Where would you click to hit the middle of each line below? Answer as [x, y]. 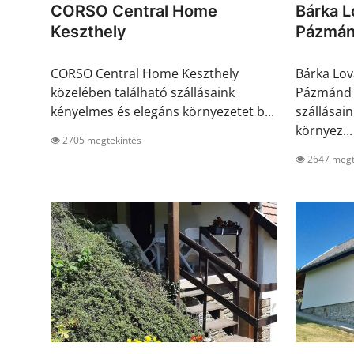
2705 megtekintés [101, 141]
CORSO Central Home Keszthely [145, 74]
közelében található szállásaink [143, 93]
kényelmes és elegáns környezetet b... [162, 112]
